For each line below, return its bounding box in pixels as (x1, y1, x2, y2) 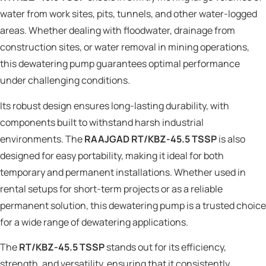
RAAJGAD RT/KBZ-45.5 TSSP (84, 132, 217, 145)
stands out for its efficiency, (104, 240, 226, 254)
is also (217, 132, 245, 145)
